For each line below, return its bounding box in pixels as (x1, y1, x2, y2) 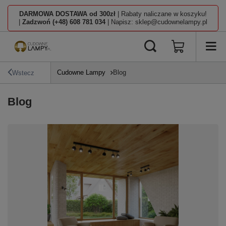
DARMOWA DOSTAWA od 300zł (19, 10, 116, 18)
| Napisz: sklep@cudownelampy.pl (105, 18, 207, 26)
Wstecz (12, 69, 34, 77)
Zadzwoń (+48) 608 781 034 (22, 18, 105, 26)
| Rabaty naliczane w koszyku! (116, 10, 207, 18)
